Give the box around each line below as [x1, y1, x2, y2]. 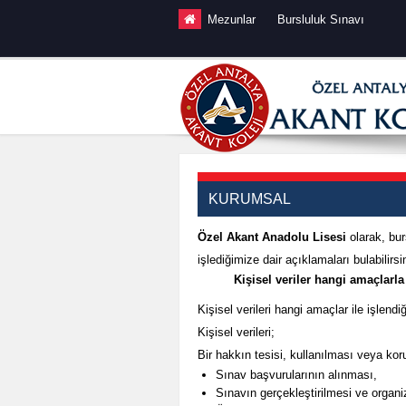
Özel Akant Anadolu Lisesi [198, 230, 350, 244]
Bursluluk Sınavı [277, 13, 364, 26]
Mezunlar [208, 13, 256, 26]
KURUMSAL [208, 191, 291, 207]
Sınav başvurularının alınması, [216, 368, 377, 382]
